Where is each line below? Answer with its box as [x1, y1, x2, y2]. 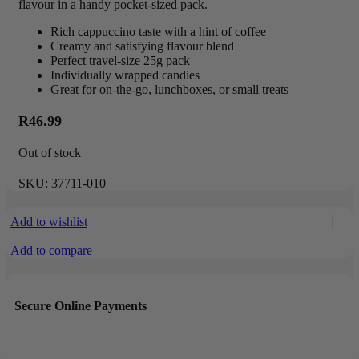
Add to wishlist [10, 215, 87, 229]
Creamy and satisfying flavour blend [50, 39, 234, 54]
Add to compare [10, 244, 92, 258]
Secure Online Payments [14, 299, 147, 313]
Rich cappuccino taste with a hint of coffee [50, 25, 266, 39]
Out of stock [18, 146, 81, 160]
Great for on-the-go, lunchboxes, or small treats [50, 83, 288, 97]
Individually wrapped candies [50, 68, 200, 83]
